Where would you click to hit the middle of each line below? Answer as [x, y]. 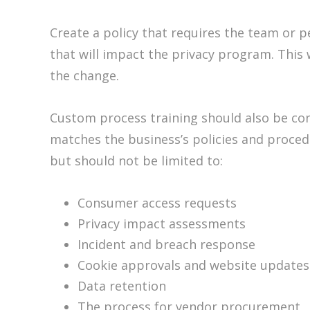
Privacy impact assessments [162, 224]
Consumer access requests [157, 203]
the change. [84, 76]
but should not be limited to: [136, 161]
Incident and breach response [166, 245]
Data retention [122, 286]
